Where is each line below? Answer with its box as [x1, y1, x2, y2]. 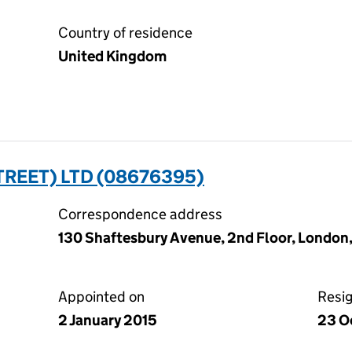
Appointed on [58, 288, 145, 306]
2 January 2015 [58, 311, 157, 329]
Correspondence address [58, 205, 222, 223]
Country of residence [58, 24, 192, 42]
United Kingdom [58, 47, 167, 65]
